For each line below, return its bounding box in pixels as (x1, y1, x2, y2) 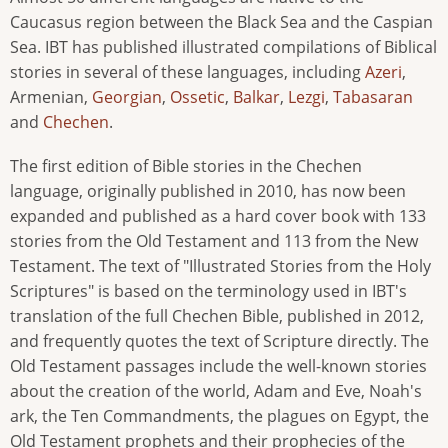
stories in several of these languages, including (10, 61, 365, 83)
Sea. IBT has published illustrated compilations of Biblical (10, 36, 437, 58)
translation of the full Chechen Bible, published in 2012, (10, 305, 424, 328)
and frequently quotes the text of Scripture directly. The (10, 330, 429, 353)
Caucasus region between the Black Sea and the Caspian (10, 11, 433, 33)
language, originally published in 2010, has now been (10, 180, 406, 203)
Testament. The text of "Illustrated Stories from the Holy (10, 255, 431, 278)
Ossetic (170, 86, 225, 108)
